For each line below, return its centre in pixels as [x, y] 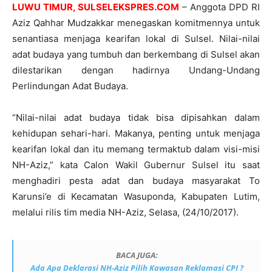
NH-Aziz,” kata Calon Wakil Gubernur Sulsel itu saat [136, 165]
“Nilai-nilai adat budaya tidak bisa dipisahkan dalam [136, 117]
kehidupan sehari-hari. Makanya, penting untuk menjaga [136, 133]
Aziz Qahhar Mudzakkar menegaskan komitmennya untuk [136, 23]
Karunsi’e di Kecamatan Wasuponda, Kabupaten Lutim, [136, 196]
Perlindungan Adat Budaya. [70, 86]
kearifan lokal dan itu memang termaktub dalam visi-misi [136, 149]
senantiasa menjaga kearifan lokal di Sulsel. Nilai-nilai [136, 39]
